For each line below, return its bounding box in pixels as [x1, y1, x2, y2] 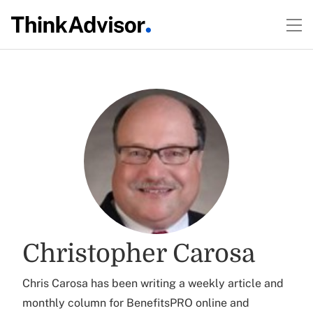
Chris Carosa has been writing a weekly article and [22, 277, 284, 290]
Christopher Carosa [22, 240, 255, 268]
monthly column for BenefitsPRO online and [22, 296, 249, 310]
